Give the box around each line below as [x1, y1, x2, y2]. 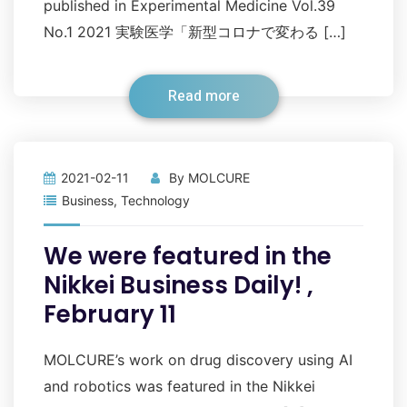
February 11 [44, 298, 176, 331]
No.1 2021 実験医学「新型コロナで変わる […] [44, 23, 346, 41]
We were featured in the [44, 240, 332, 273]
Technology [121, 193, 190, 208]
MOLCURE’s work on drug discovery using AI [44, 351, 352, 369]
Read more [167, 85, 240, 107]
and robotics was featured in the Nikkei [44, 377, 315, 395]
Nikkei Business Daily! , [44, 269, 313, 302]
